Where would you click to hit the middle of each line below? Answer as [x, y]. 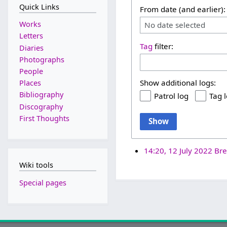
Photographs [42, 59]
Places [30, 83]
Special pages [43, 182]
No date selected [175, 25]
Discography [41, 106]
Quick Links [39, 7]
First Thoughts [44, 118]
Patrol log [172, 96]
